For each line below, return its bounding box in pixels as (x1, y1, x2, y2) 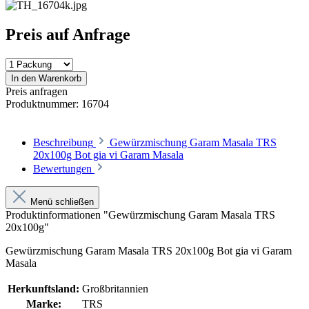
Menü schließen (30, 196, 94, 207)
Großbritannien (82, 282, 148, 295)
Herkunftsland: (8, 282, 79, 295)
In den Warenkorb (11, 72, 81, 83)
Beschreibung (33, 136, 93, 148)
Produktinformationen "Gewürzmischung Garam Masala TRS (6, 208, 275, 221)
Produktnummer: (6, 97, 81, 110)
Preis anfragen (6, 85, 68, 97)
